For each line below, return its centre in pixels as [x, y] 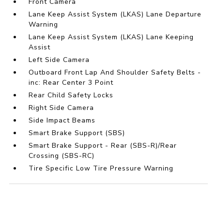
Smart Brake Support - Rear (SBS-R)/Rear [103, 146]
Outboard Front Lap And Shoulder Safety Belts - [115, 73]
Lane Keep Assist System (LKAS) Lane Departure [115, 15]
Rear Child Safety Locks [71, 95]
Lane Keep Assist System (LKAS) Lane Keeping [111, 37]
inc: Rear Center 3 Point [71, 83]
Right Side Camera [62, 108]
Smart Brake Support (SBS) [77, 133]
